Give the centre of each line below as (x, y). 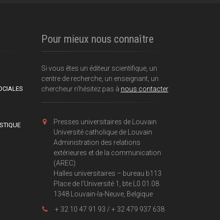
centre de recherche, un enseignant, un (100, 78)
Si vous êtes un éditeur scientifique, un (99, 68)
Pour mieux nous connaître (97, 39)
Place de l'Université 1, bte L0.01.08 (106, 183)
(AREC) (64, 163)
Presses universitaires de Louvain (105, 122)
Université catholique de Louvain (103, 132)
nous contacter (144, 89)
